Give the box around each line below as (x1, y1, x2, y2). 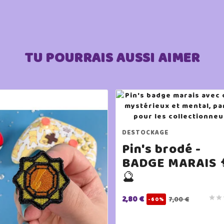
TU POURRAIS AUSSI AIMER (24, 47, 200, 68)
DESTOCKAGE (122, 127, 169, 137)
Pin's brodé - (122, 139, 201, 159)
